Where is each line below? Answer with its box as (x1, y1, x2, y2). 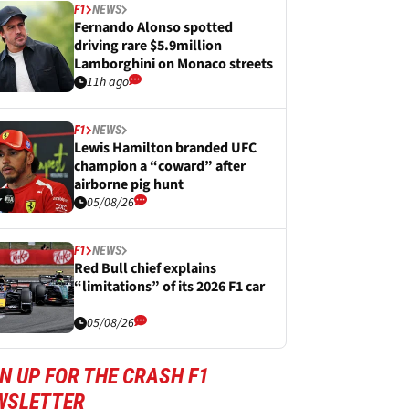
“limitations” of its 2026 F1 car (74, 277, 265, 297)
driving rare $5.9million (74, 36, 222, 56)
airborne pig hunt (74, 174, 184, 194)
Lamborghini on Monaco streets (74, 54, 273, 74)
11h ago (87, 73, 129, 91)
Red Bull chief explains (74, 258, 216, 278)
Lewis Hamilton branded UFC (74, 138, 257, 158)
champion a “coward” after (74, 156, 246, 176)
